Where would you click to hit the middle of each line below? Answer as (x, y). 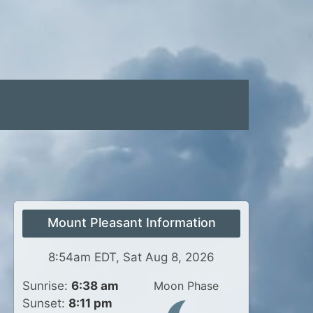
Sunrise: (47, 286)
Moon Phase (186, 286)
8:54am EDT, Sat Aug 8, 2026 (131, 257)
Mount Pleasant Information (131, 223)
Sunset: (45, 303)
